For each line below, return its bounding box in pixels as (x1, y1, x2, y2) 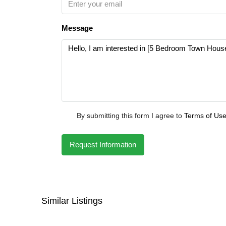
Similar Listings (41, 196, 102, 206)
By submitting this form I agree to (77, 111, 184, 120)
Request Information (70, 140, 136, 149)
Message (62, 24, 93, 32)
